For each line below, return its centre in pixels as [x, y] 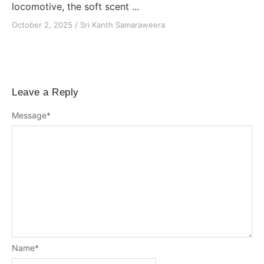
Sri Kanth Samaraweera [123, 25]
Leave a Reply [45, 93]
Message [29, 115]
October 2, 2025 [42, 25]
